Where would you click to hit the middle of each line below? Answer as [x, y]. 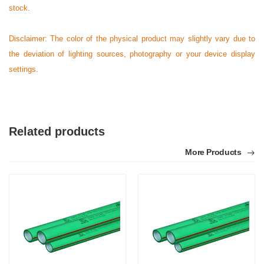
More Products [214, 152]
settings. [24, 70]
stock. [19, 8]
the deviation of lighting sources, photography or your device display [132, 54]
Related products [57, 132]
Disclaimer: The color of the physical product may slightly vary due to [132, 39]
